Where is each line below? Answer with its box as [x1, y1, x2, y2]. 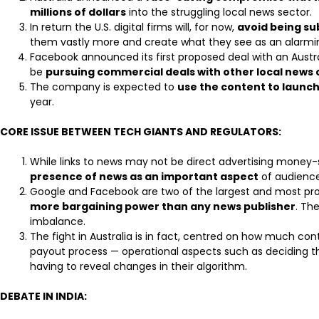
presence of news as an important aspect [30, 169, 258, 184]
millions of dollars [30, 4, 126, 19]
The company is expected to [30, 79, 177, 94]
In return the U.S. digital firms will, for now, [30, 19, 237, 34]
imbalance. [30, 214, 85, 229]
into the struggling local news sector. [126, 4, 312, 19]
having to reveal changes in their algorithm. [30, 258, 247, 273]
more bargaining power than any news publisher [30, 199, 296, 214]
